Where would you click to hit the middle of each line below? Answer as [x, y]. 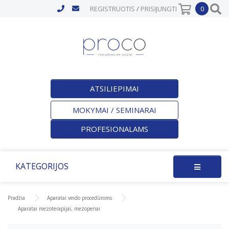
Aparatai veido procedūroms [79, 198]
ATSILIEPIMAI [114, 88]
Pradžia [16, 198]
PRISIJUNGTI [159, 9]
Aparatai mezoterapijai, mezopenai [59, 208]
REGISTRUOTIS [112, 9]
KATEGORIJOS [42, 166]
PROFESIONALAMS [114, 129]
